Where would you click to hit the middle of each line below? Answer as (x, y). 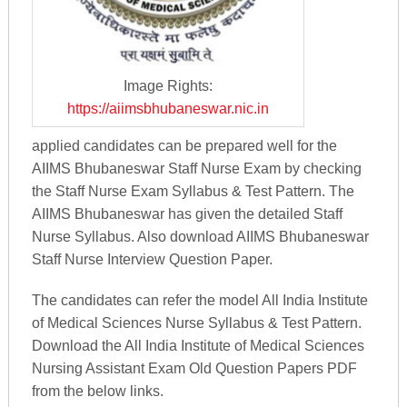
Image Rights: (168, 86)
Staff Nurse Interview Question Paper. (152, 259)
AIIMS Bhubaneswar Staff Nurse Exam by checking (196, 168)
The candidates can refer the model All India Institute (199, 300)
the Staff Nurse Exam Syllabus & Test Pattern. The (193, 191)
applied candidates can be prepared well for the (184, 145)
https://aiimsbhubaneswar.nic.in (168, 109)
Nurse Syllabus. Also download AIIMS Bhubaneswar (200, 236)
